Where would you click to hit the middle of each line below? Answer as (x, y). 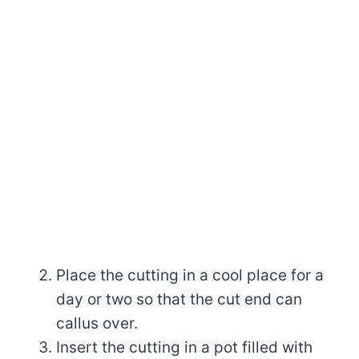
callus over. (97, 323)
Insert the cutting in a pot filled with (184, 347)
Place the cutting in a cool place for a (190, 275)
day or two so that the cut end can (179, 299)
